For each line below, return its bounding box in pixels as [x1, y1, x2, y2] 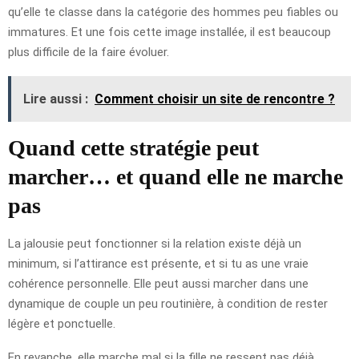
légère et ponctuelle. [8, 316, 115, 331]
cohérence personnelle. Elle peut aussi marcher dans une [8, 276, 309, 291]
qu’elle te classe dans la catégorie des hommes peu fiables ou [8, 4, 338, 19]
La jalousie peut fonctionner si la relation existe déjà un [8, 236, 301, 251]
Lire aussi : [23, 91, 88, 107]
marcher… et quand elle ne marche [8, 163, 343, 189]
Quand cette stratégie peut [8, 135, 259, 160]
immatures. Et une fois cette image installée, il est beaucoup [8, 24, 331, 39]
